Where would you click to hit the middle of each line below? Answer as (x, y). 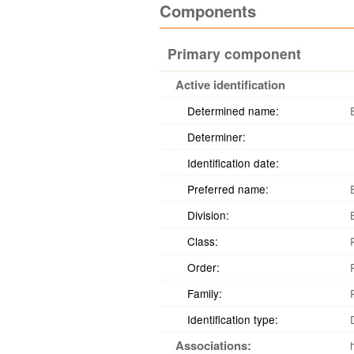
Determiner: (217, 137)
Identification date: (233, 163)
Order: (203, 267)
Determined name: (233, 111)
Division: (208, 215)
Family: (205, 293)
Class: (203, 241)
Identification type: (233, 319)
